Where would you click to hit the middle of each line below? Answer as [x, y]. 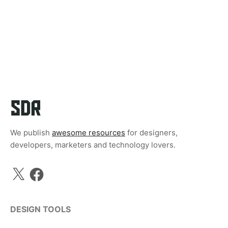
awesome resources [89, 133]
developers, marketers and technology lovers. [93, 145]
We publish [31, 133]
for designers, [151, 133]
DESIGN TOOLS [40, 209]
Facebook [45, 169]
